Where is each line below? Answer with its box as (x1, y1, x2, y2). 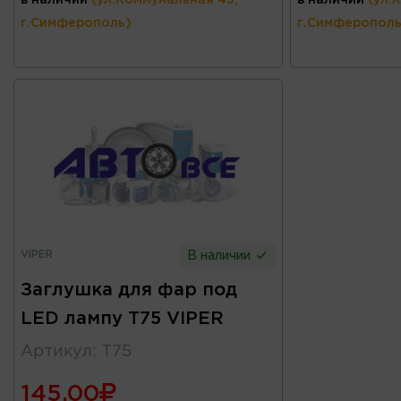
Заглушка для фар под (21, 281, 237, 298)
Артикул (21, 344, 92, 359)
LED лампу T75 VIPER (21, 310, 224, 327)
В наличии (187, 250, 255, 261)
